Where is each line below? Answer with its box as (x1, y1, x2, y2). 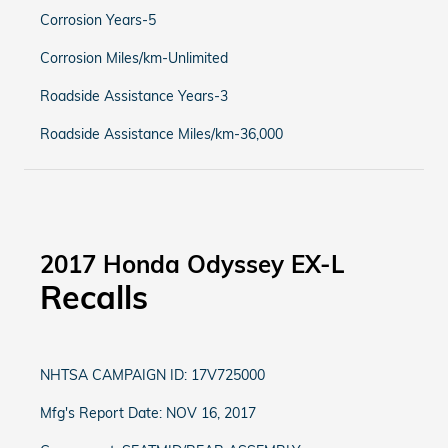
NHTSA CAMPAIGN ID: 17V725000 (40, 366, 265, 384)
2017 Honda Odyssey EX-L (40, 249, 344, 279)
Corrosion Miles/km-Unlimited (40, 49, 228, 67)
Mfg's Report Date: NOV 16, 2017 (40, 404, 256, 422)
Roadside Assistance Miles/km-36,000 (40, 125, 283, 143)
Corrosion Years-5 (40, 11, 156, 29)
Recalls (40, 277, 148, 317)
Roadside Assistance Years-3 (40, 87, 228, 105)
